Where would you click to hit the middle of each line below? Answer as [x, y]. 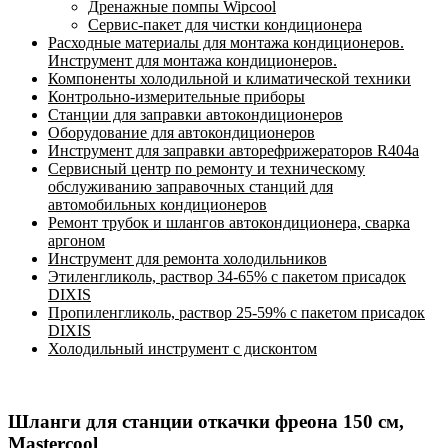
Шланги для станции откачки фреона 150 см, [206, 422]
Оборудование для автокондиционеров [181, 133]
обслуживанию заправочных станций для [190, 187]
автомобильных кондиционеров [157, 205]
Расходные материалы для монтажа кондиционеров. [226, 43]
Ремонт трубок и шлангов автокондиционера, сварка [229, 223]
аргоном [76, 241]
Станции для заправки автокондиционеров [195, 115]
